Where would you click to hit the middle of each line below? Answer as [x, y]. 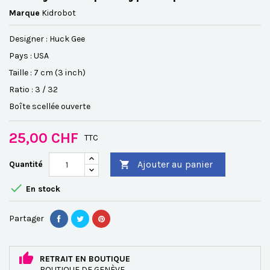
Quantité [26, 164]
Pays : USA [29, 56]
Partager [27, 218]
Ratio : [22, 89]
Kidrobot [59, 13]
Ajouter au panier [175, 164]
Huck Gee [67, 39]
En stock [42, 189]
